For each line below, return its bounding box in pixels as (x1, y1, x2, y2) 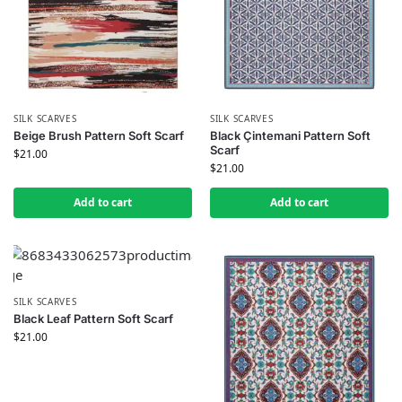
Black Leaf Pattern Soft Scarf (13, 311, 173, 326)
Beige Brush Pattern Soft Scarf (13, 128, 184, 143)
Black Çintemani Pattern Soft (210, 128, 371, 143)
